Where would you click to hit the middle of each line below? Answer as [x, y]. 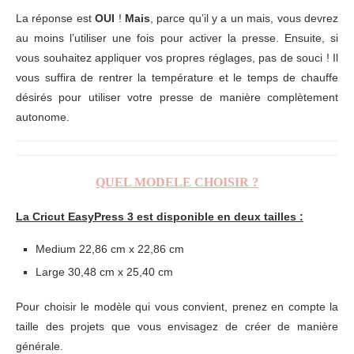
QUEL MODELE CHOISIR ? [177, 182]
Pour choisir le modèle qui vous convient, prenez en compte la [177, 306]
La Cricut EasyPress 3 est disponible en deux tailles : [160, 216]
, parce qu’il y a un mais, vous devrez [244, 18]
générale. [40, 346]
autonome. [43, 117]
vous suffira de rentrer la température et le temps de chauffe [177, 77]
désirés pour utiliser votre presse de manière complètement [177, 97]
